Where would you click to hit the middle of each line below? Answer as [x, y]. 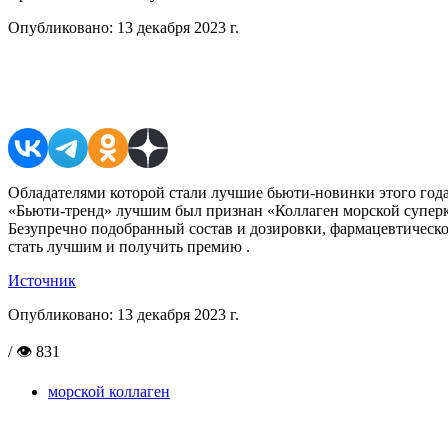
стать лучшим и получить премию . [129, 246]
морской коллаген [109, 391]
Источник [42, 280]
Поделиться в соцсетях [133, 89]
